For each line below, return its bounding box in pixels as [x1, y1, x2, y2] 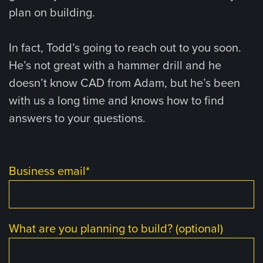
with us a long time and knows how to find [9, 94, 224, 108]
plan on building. [9, 6, 95, 20]
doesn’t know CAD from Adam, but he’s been [9, 76, 240, 90]
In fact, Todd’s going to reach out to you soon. [9, 41, 241, 55]
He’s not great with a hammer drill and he [9, 59, 221, 73]
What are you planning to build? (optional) [9, 222, 223, 236]
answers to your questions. [9, 112, 146, 126]
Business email [9, 164, 86, 178]
